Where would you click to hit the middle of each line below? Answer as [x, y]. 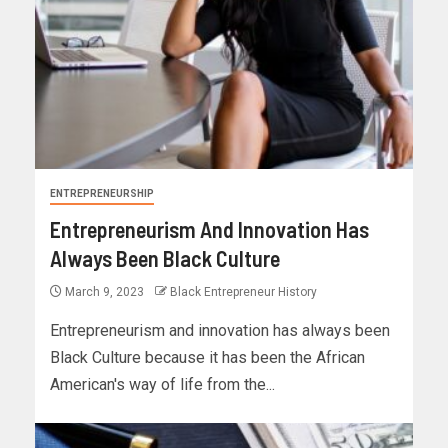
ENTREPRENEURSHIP [102, 194]
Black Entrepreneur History [243, 292]
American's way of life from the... [162, 385]
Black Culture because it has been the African [207, 358]
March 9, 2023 [104, 292]
